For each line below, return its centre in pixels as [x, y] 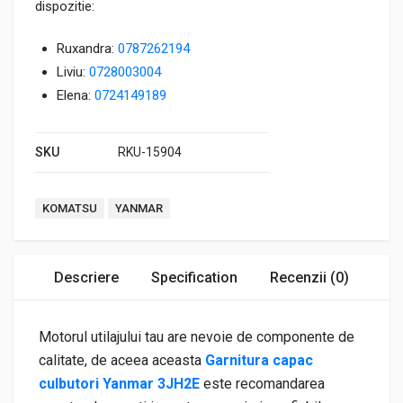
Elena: [76, 95]
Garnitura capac [257, 360]
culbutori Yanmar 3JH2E [119, 383]
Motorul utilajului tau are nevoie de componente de [197, 336]
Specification [194, 277]
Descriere [86, 277]
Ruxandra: [87, 48]
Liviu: [73, 72]
